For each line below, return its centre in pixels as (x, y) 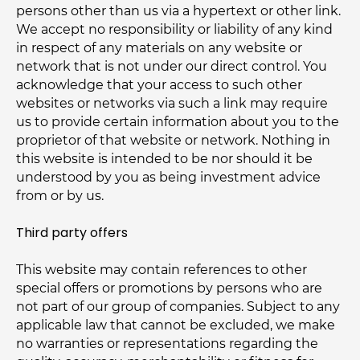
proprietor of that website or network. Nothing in (173, 140)
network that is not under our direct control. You (172, 66)
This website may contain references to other (162, 270)
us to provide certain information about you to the (178, 122)
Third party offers (72, 233)
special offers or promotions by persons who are (169, 288)
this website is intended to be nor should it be (164, 159)
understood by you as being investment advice (168, 177)
